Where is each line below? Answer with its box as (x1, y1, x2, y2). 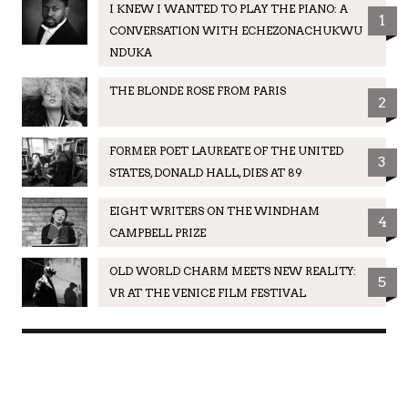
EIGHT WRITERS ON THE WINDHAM (108, 203, 320, 218)
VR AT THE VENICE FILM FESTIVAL (108, 285, 306, 300)
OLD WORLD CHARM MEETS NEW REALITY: (108, 263, 356, 278)
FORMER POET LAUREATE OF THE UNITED (108, 143, 343, 158)
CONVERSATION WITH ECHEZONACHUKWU (108, 23, 362, 37)
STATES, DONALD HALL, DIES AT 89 (108, 165, 302, 179)
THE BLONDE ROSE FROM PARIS (108, 83, 286, 97)
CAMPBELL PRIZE (108, 225, 206, 240)
